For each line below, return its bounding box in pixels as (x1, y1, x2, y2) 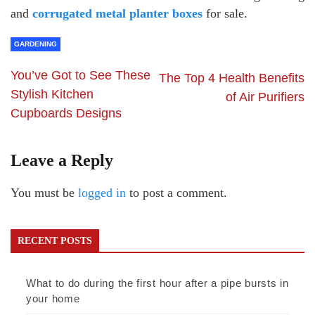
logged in (78, 186, 126, 200)
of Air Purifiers (226, 90, 304, 105)
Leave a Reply (11, 151, 113, 170)
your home (26, 292, 80, 305)
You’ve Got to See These (11, 68, 150, 83)
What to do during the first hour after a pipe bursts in (26, 277, 289, 290)
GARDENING (14, 40, 57, 49)
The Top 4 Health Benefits (159, 71, 304, 86)
